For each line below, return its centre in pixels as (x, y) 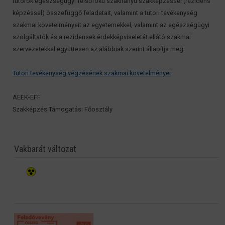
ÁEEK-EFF (27, 97)
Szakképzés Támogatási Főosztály (63, 109)
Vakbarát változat (45, 149)
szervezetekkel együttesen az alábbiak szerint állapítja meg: (99, 49)
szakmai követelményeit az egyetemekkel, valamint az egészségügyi (111, 25)
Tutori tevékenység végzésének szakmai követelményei (92, 73)
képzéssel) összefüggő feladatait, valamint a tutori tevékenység (105, 13)
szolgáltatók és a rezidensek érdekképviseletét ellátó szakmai (102, 37)
